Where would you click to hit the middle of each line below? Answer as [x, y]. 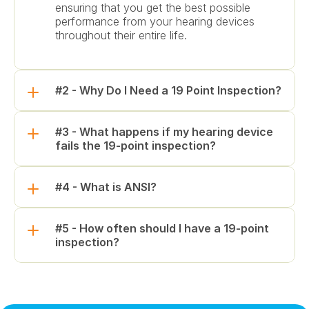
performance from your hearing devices [155, 21]
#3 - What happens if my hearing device [164, 132]
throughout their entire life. [121, 35]
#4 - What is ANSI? [106, 187]
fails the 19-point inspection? [136, 146]
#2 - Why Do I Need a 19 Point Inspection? [168, 90]
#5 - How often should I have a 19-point [162, 228]
